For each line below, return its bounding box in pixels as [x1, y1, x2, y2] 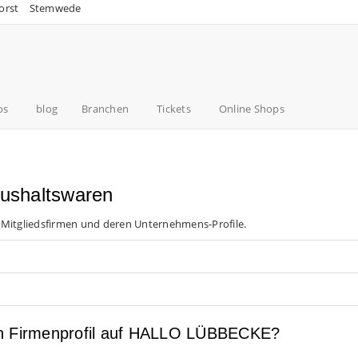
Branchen [82, 101, 129, 116]
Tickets [157, 101, 191, 116]
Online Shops [218, 101, 284, 116]
